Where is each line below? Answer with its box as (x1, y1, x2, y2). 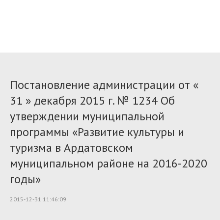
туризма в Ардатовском (10, 140, 133, 155)
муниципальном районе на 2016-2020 (10, 156, 207, 171)
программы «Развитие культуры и (10, 124, 184, 139)
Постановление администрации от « (10, 77, 198, 92)
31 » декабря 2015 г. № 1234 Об (10, 93, 175, 108)
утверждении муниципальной (10, 109, 165, 124)
